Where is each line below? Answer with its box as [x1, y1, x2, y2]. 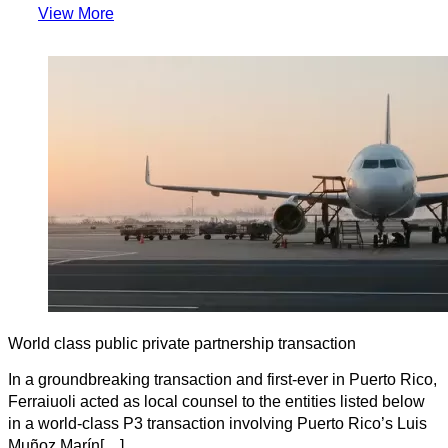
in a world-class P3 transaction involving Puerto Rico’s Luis [8, 414, 427, 432]
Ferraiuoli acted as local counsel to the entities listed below [8, 392, 425, 410]
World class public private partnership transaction [8, 334, 356, 352]
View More [38, 4, 114, 22]
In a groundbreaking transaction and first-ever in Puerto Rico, [8, 370, 437, 388]
